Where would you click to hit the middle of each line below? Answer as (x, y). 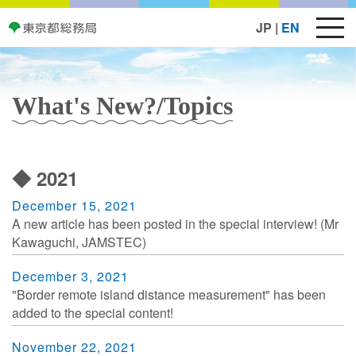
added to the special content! (93, 312)
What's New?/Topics (122, 105)
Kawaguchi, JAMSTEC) (79, 242)
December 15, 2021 (74, 205)
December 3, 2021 (70, 276)
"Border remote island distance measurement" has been (169, 294)
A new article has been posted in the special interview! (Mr (175, 223)
